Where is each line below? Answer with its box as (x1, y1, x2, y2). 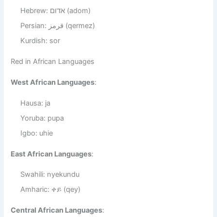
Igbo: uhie (20, 128, 53, 138)
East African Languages (11, 149, 92, 158)
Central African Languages (11, 206, 103, 215)
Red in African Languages (11, 57, 95, 66)
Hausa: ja (20, 98, 51, 108)
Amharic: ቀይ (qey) (20, 185, 81, 194)
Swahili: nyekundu (20, 170, 80, 179)
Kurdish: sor (20, 36, 61, 45)
